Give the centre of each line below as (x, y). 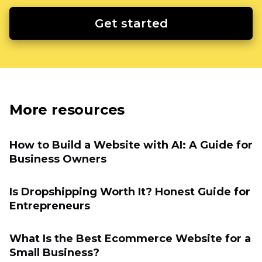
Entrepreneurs (50, 206)
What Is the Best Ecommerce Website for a (130, 238)
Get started (131, 23)
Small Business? (54, 252)
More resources (67, 109)
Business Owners (58, 159)
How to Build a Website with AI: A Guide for (131, 145)
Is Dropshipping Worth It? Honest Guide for (130, 192)
